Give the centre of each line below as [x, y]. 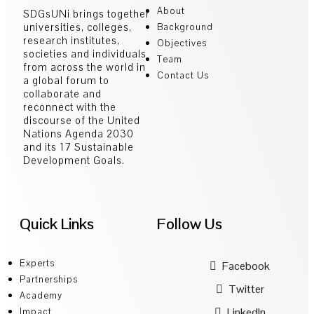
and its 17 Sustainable [78, 146]
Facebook [245, 266]
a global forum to [66, 80]
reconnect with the [70, 107]
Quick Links [57, 223]
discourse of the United [82, 120]
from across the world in [84, 67]
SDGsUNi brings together [87, 13]
